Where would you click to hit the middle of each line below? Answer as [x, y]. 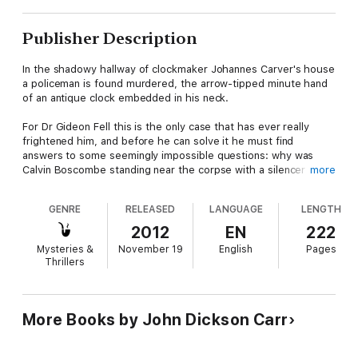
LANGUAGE [236, 209]
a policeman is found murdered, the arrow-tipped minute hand [175, 83]
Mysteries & [65, 249]
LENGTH [322, 209]
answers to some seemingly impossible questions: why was [168, 155]
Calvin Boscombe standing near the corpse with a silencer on [172, 169]
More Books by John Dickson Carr [155, 319]
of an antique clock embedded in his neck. [126, 97]
